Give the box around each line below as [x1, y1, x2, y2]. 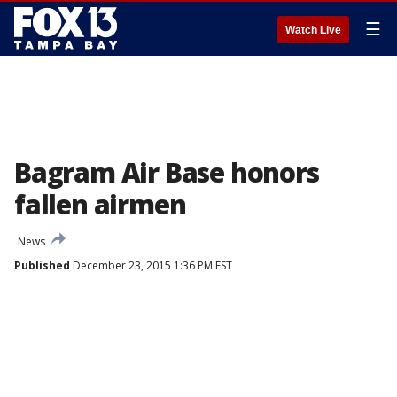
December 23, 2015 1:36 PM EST [70, 258, 232, 273]
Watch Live [285, 24, 341, 36]
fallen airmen [14, 186, 186, 222]
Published [14, 258, 70, 273]
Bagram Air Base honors [14, 154, 319, 191]
